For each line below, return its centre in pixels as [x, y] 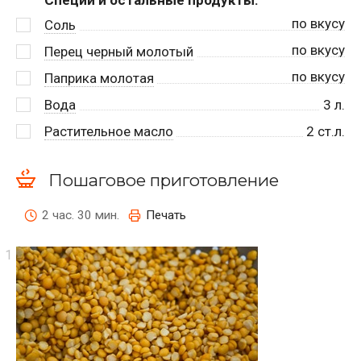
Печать [166, 215]
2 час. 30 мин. [81, 215]
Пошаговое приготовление [164, 180]
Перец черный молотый [119, 52]
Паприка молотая [99, 79]
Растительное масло [109, 132]
